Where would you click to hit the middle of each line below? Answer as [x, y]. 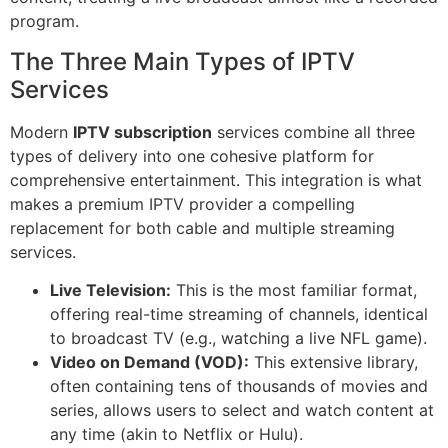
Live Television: [110, 290]
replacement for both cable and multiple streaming [202, 227]
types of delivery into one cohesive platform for [192, 155]
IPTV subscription [142, 131]
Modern [41, 131]
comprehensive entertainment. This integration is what [216, 179]
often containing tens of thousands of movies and [239, 386]
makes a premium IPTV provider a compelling [182, 203]
